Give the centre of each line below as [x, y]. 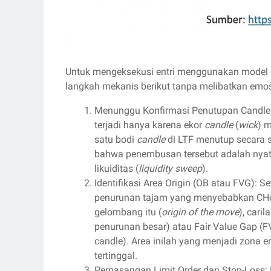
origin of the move [200, 212]
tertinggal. [116, 256]
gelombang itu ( [128, 212]
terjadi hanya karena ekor [149, 125]
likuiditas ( [116, 169]
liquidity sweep [170, 169]
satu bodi [116, 140]
